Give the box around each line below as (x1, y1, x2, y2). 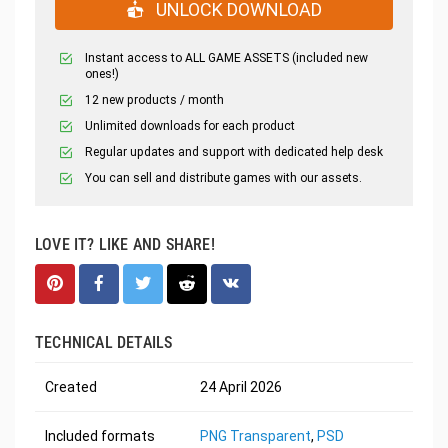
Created (45, 379, 97, 396)
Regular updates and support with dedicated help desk (85, 145, 383, 160)
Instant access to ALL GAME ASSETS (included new (85, 51, 368, 66)
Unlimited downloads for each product (85, 119, 295, 134)
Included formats (45, 428, 155, 445)
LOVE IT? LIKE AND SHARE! (35, 235, 215, 255)
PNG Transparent (200, 428, 311, 445)
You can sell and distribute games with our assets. (85, 171, 362, 186)
